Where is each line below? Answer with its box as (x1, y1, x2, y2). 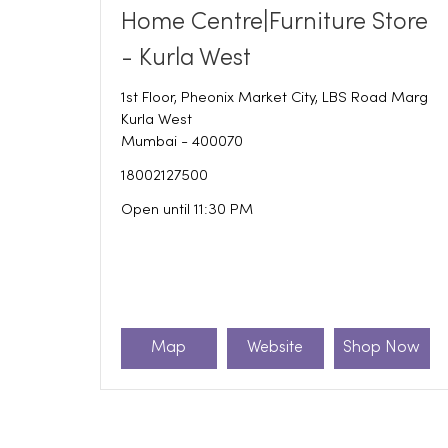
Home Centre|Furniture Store (120, 10, 428, 34)
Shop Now (343, 340, 421, 357)
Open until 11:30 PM (120, 202, 253, 217)
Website (247, 340, 304, 357)
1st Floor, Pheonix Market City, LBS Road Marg (120, 90, 428, 105)
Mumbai (120, 134, 177, 149)
